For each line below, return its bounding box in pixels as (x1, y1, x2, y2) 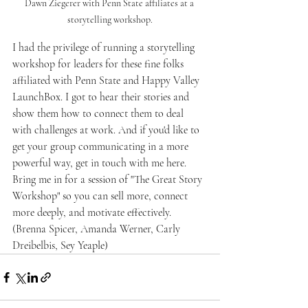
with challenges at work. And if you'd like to (12, 123, 202, 137)
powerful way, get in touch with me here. (12, 156, 189, 170)
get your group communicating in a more (12, 140, 191, 153)
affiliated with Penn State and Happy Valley (12, 74, 202, 87)
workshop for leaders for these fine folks (12, 57, 186, 71)
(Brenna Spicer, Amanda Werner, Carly (12, 222, 183, 236)
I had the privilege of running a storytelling (12, 41, 197, 54)
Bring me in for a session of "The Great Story (12, 173, 205, 186)
